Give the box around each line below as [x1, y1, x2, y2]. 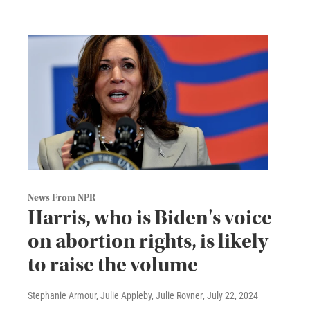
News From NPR [28, 192, 95, 203]
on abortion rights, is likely [28, 228, 268, 253]
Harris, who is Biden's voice [28, 205, 272, 230]
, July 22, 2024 [203, 289, 258, 301]
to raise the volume [28, 252, 198, 277]
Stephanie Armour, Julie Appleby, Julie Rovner [28, 289, 203, 301]
